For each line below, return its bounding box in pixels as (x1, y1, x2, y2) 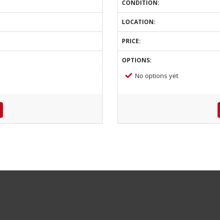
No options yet (135, 71, 178, 80)
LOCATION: (122, 18, 156, 26)
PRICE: (122, 37, 141, 45)
